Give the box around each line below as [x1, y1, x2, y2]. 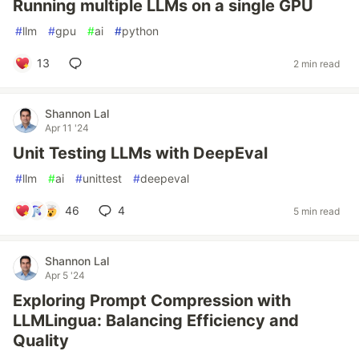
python [122, 24, 159, 38]
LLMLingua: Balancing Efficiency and [13, 311, 299, 330]
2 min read [293, 57, 340, 70]
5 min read [293, 204, 340, 217]
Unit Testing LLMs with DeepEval [13, 143, 268, 163]
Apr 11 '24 [45, 122, 89, 134]
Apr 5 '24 [45, 269, 85, 281]
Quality [13, 331, 69, 350]
